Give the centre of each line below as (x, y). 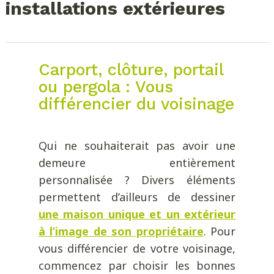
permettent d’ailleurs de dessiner (137, 197)
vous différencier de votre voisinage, (137, 248)
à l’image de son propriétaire (121, 231)
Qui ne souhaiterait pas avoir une (137, 145)
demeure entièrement (137, 162)
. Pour (220, 231)
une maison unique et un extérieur (137, 214)
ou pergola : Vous (106, 87)
